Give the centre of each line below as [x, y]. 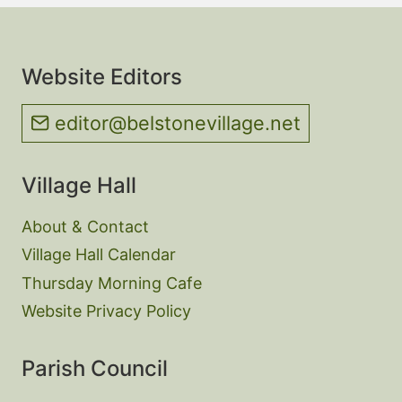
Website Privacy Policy [106, 311]
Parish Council [95, 369]
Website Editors [102, 76]
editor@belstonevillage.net [178, 123]
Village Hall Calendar [99, 255]
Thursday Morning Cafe [112, 283]
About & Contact [85, 226]
